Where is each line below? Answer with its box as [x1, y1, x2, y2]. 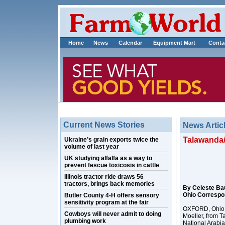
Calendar [119, 40, 142, 46]
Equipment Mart [153, 40, 195, 46]
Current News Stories [63, 121, 145, 129]
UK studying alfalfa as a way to [64, 155, 152, 162]
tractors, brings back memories [64, 180, 155, 187]
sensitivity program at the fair [64, 199, 149, 206]
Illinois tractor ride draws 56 [64, 173, 144, 180]
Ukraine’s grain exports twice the [64, 136, 159, 143]
